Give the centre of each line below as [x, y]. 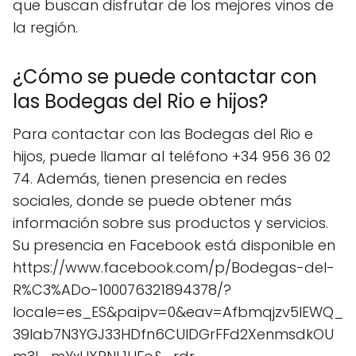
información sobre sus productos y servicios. [170, 222]
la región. [45, 27]
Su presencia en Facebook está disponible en [174, 245]
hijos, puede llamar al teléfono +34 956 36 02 [172, 156]
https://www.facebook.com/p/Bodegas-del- [174, 267]
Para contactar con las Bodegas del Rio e [163, 133]
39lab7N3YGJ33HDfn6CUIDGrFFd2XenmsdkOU [173, 334]
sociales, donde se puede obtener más [152, 200]
